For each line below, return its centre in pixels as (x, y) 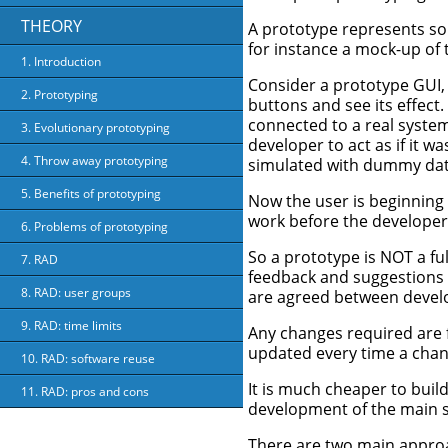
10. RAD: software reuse (88, 358)
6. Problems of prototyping (94, 226)
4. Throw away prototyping (94, 160)
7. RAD (39, 259)
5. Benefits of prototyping (91, 193)
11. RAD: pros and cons (85, 391)
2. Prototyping (59, 94)
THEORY (51, 26)
